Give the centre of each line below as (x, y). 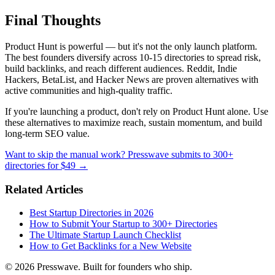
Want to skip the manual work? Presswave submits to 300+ (119, 154)
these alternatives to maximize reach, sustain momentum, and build (134, 122)
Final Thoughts (53, 21)
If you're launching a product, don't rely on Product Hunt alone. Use (137, 111)
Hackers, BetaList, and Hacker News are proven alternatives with (132, 79)
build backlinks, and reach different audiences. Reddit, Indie (121, 68)
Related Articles (44, 189)
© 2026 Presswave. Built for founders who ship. (99, 267)
